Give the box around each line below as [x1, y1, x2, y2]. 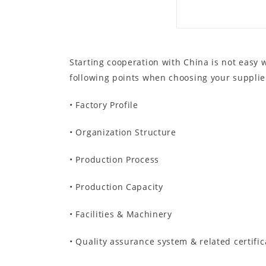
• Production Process [69, 153, 159, 165]
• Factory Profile [69, 99, 138, 110]
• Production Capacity [69, 180, 163, 192]
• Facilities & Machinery [69, 208, 172, 220]
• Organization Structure [69, 126, 176, 138]
